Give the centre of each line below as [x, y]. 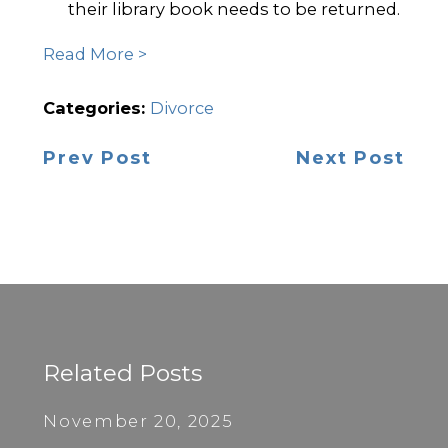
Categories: [97, 107]
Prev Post [97, 157]
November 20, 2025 [138, 420]
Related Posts [123, 373]
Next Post [350, 157]
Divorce [182, 107]
